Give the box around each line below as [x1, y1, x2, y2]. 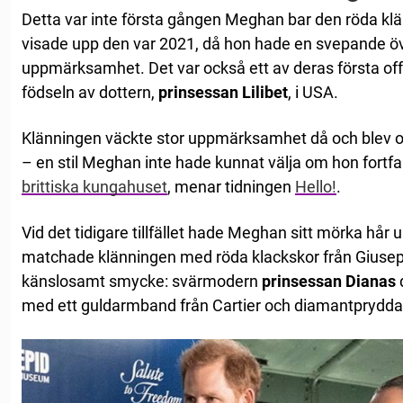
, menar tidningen [167, 177, 295, 197]
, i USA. [288, 83, 338, 103]
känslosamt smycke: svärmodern [22, 272, 262, 291]
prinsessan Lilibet [158, 83, 288, 103]
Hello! [295, 177, 336, 197]
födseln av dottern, [22, 83, 158, 103]
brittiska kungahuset [22, 177, 167, 197]
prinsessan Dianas [262, 272, 396, 291]
